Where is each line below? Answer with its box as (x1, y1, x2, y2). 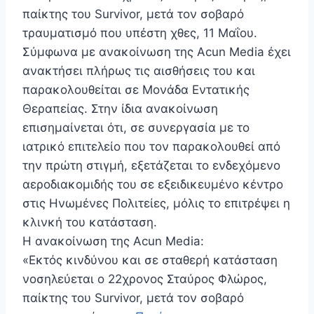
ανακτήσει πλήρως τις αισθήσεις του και (22, 64, 255, 78)
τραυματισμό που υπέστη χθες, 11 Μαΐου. (22, 26, 257, 41)
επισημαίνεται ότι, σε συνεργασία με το (22, 121, 250, 135)
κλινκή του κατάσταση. (22, 215, 157, 230)
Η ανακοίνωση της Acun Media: (22, 234, 204, 249)
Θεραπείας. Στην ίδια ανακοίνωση (22, 102, 218, 116)
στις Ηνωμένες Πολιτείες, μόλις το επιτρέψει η (22, 196, 290, 211)
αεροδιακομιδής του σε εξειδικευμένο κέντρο (22, 177, 283, 192)
